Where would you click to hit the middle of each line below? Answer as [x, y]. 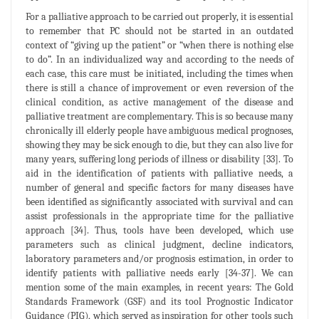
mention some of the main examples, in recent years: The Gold [159, 287]
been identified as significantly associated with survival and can [159, 202]
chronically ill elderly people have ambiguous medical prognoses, [159, 130]
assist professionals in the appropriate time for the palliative [159, 216]
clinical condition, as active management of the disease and [159, 102]
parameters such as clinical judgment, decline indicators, [159, 244]
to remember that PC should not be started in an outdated [159, 31]
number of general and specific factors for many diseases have [159, 187]
